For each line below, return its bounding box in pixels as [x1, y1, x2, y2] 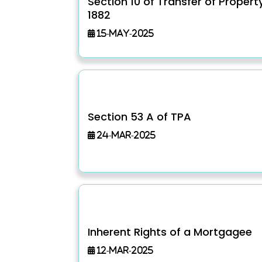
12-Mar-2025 [95, 245, 154, 254]
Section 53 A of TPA [88, 109, 192, 124]
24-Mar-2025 [95, 130, 156, 139]
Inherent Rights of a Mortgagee [88, 224, 253, 239]
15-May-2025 [95, 29, 154, 38]
